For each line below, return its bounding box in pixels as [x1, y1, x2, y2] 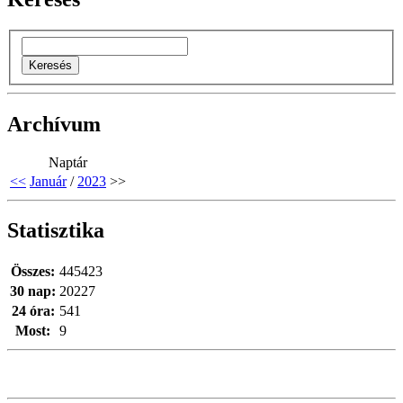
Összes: [11, 264, 55, 280]
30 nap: [10, 283, 56, 300]
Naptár [49, 154, 87, 170]
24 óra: [11, 303, 55, 319]
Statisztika [7, 219, 104, 243]
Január [30, 173, 67, 189]
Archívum [7, 112, 101, 136]
